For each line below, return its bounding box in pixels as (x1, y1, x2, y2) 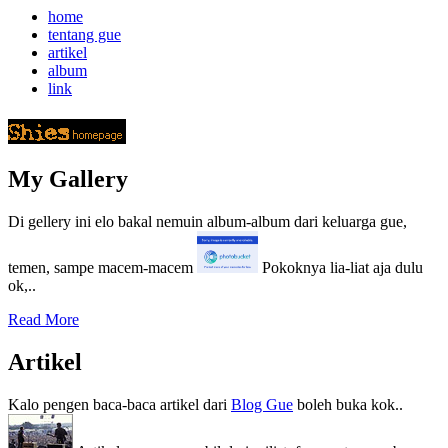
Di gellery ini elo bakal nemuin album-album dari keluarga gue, (8, 212, 407, 230)
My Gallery (8, 165, 128, 192)
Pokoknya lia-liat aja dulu (258, 258, 423, 276)
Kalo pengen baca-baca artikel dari (8, 395, 231, 413)
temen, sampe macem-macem (8, 258, 197, 276)
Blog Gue (231, 395, 293, 413)
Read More (8, 310, 79, 328)
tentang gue (48, 26, 121, 43)
